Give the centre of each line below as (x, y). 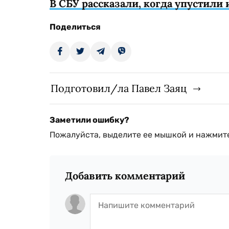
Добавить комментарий (125, 175)
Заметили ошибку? (89, 120)
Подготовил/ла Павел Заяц (119, 88)
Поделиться (75, 27)
